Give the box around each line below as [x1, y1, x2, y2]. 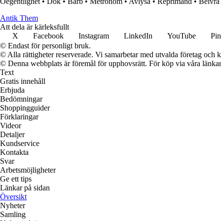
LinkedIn [124, 32, 152, 40]
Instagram [78, 32, 109, 40]
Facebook [33, 32, 64, 40]
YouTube [167, 32, 196, 40]
